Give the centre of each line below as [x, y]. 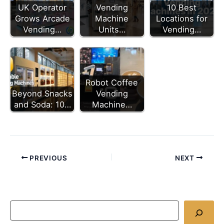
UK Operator [42, 8]
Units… [112, 30]
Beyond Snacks [42, 93]
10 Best [181, 8]
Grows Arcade [42, 19]
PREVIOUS [47, 158]
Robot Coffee [112, 82]
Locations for [181, 19]
